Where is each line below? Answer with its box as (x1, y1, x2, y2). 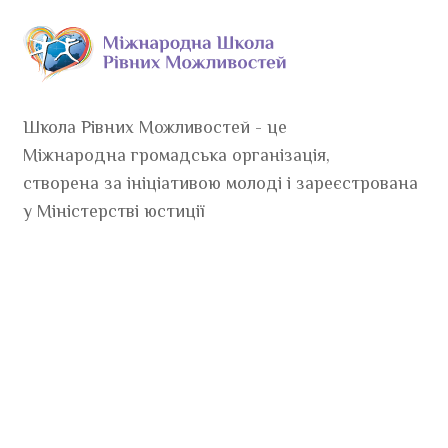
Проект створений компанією (87, 426, 256, 441)
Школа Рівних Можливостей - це (23, 116, 287, 137)
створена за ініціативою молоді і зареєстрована (23, 172, 418, 193)
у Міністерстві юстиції (23, 200, 205, 221)
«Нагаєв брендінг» (255, 426, 354, 441)
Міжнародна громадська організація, (23, 144, 330, 165)
